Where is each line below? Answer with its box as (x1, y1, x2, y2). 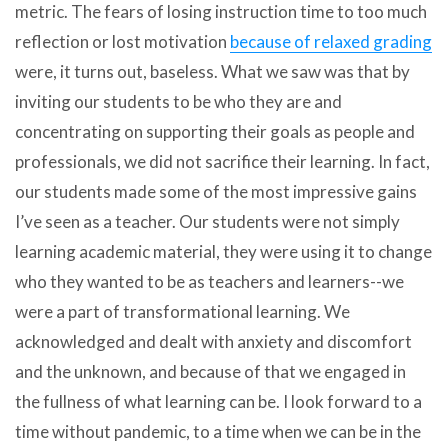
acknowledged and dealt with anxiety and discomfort (15, 330, 412, 352)
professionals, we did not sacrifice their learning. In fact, (15, 150, 430, 172)
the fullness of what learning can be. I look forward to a (15, 390, 422, 412)
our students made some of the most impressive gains (15, 180, 417, 202)
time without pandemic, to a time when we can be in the (15, 420, 421, 442)
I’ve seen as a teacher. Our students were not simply (15, 210, 400, 232)
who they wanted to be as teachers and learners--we (15, 270, 404, 292)
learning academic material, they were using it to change (15, 240, 432, 262)
